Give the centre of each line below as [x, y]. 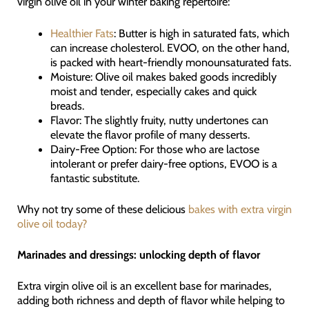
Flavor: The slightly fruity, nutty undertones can [160, 120]
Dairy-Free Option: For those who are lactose [155, 149]
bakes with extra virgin [240, 209]
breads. [68, 105]
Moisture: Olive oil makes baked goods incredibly [164, 76]
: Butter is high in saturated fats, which [202, 33]
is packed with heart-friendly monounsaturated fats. [171, 62]
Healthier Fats [82, 33]
